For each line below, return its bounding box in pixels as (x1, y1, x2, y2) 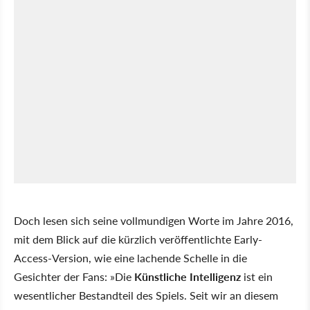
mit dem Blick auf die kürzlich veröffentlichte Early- (14, 230, 262, 247)
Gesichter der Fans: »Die (14, 268, 134, 284)
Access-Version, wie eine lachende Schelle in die (14, 249, 247, 266)
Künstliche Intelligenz (134, 268, 241, 284)
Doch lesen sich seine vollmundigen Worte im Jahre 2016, (14, 212, 293, 228)
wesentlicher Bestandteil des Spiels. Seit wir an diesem (14, 286, 278, 303)
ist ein (241, 268, 273, 284)
